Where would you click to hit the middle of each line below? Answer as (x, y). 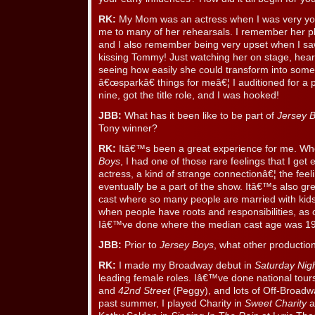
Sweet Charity (276, 304)
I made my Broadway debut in (185, 266)
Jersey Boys (187, 245)
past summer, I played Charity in (172, 304)
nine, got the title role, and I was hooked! (189, 96)
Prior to (141, 245)
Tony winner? (128, 129)
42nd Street (144, 291)
